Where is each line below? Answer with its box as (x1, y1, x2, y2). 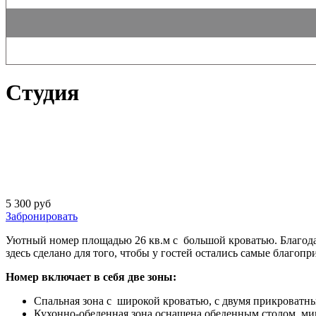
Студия (6, 80, 79, 106)
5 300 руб (6, 197, 51, 209)
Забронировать (6, 209, 78, 222)
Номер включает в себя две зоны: (6, 270, 176, 283)
